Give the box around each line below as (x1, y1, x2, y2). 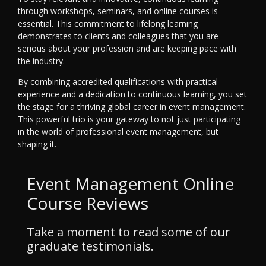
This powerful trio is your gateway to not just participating (18, 113, 240, 125)
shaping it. (18, 138, 56, 150)
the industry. (18, 55, 65, 67)
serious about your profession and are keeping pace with (18, 43, 236, 55)
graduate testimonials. (27, 238, 154, 255)
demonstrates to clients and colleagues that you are (18, 30, 218, 42)
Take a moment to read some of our (27, 224, 230, 240)
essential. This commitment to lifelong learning (18, 18, 198, 30)
